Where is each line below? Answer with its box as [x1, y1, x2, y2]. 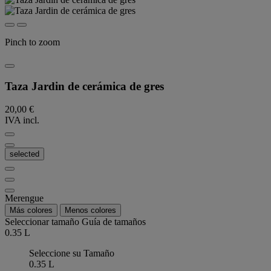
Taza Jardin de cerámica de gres [5, 79, 164, 93]
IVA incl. [5, 115, 39, 126]
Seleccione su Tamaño [29, 248, 114, 259]
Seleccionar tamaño [5, 217, 82, 227]
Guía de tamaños [82, 217, 146, 227]
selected [10, 149, 39, 159]
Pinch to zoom [5, 37, 60, 47]
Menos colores [65, 206, 116, 215]
